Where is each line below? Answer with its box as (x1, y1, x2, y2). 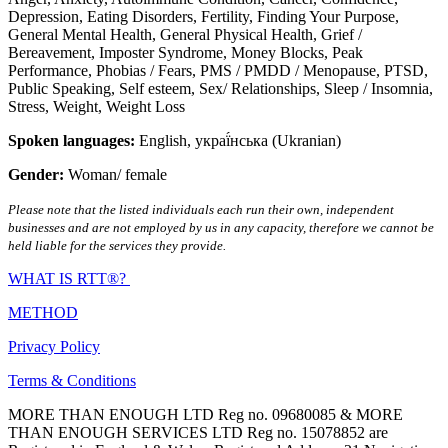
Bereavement (8, 44, 91, 62)
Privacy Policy (8, 338, 100, 356)
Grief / (321, 26, 362, 44)
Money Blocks (231, 44, 324, 62)
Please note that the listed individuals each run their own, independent (8, 202, 394, 218)
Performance (8, 62, 88, 80)
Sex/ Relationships (199, 80, 316, 98)
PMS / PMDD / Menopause (200, 62, 376, 80)
